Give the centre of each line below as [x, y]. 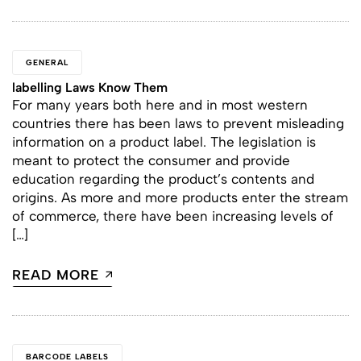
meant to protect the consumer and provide [151, 160]
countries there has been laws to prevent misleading [178, 123]
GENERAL [47, 62]
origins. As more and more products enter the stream [180, 197]
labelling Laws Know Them [90, 87]
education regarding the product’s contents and [163, 179]
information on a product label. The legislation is [164, 142]
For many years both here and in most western [160, 105]
